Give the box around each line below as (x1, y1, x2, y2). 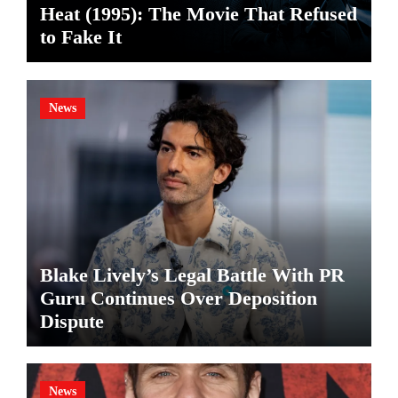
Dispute (39, 309, 104, 332)
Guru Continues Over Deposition (39, 286, 317, 309)
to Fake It (39, 26, 122, 49)
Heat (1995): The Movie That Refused (39, 3, 357, 26)
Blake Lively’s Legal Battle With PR (39, 263, 345, 286)
